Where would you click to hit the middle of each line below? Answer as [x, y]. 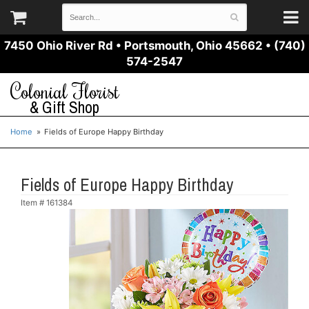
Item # [33, 203]
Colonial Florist [65, 91]
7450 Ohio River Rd [58, 46]
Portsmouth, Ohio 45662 [193, 46]
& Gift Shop [65, 108]
